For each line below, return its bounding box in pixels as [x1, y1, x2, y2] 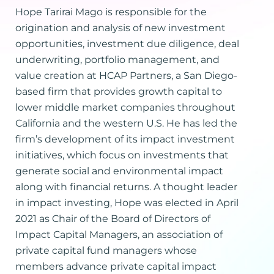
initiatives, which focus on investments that [15, 149, 229, 161]
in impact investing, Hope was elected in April [15, 197, 239, 209]
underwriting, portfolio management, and [15, 54, 220, 66]
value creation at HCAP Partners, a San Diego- [15, 70, 237, 82]
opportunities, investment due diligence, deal [15, 38, 239, 50]
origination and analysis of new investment [15, 22, 226, 34]
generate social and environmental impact [15, 165, 223, 177]
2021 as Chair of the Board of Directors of [15, 213, 210, 225]
